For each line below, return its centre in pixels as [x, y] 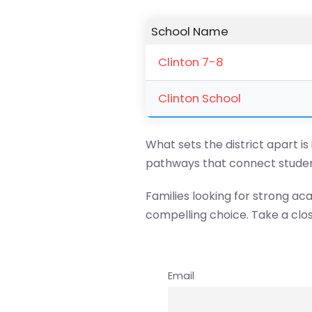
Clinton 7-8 [191, 62]
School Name [190, 31]
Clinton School [200, 98]
